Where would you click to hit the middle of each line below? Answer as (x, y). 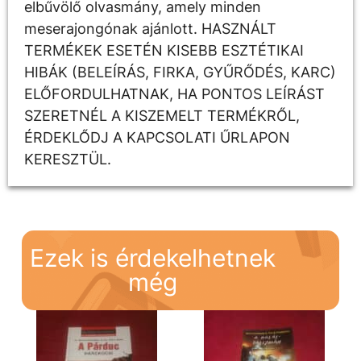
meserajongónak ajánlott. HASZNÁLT (150, 28)
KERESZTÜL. (68, 159)
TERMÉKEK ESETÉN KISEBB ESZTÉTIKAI (164, 50)
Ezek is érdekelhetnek (153, 258)
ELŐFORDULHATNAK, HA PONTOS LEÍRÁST (174, 93)
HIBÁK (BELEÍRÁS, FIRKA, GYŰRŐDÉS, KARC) (180, 72)
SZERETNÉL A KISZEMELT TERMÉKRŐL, (162, 115)
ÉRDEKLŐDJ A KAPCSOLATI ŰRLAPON (157, 137)
